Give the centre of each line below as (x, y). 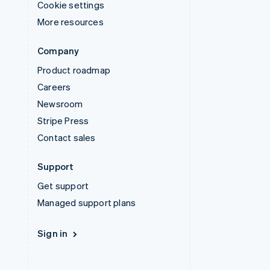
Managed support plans (87, 202)
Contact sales (67, 137)
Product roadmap (74, 70)
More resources (71, 22)
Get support (63, 186)
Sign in (53, 233)
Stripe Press (63, 121)
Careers (54, 87)
